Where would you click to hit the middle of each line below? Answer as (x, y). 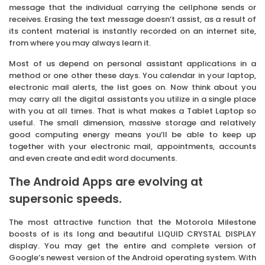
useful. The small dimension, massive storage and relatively (132, 123)
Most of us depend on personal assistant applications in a (132, 64)
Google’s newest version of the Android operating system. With (132, 258)
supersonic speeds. (65, 199)
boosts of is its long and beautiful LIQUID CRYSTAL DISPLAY (132, 234)
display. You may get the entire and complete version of (132, 246)
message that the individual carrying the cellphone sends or (132, 8)
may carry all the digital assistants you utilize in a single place (132, 99)
